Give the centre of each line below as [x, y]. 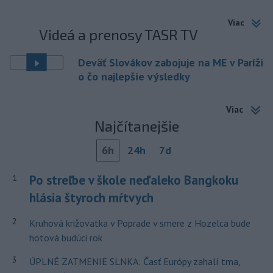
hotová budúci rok [66, 238]
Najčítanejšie [136, 126]
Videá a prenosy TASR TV [119, 34]
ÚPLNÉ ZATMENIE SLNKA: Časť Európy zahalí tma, [134, 262]
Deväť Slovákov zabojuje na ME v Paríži [171, 62]
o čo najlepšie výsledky [134, 76]
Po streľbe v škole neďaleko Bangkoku [133, 180]
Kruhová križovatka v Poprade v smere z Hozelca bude [140, 223]
